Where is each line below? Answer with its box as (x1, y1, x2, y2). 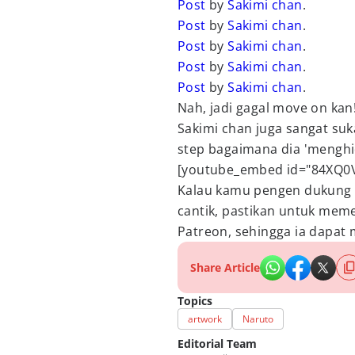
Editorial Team (177, 336, 257, 351)
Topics (177, 293, 212, 308)
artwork (188, 312, 222, 326)
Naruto (242, 312, 273, 326)
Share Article (190, 260, 260, 275)
